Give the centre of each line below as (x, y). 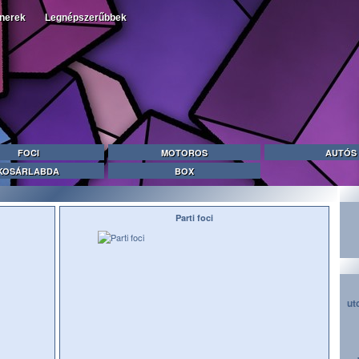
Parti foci (194, 218)
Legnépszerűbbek (86, 18)
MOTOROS (184, 153)
